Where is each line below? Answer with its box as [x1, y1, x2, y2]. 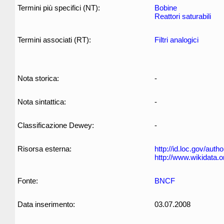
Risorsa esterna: [17, 144, 71, 153]
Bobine [154, 3, 177, 12]
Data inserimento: [17, 200, 75, 208]
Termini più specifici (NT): [17, 3, 100, 12]
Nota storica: [17, 74, 59, 82]
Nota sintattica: [17, 97, 66, 106]
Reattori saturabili [154, 12, 211, 20]
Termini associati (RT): [17, 35, 91, 44]
